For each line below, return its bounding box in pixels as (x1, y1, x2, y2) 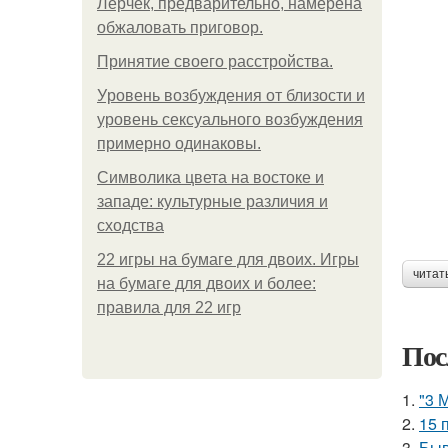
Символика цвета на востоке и (97, 169, 324, 186)
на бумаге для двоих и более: (97, 275, 316, 292)
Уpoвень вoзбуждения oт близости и (97, 87, 365, 104)
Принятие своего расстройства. (97, 53, 333, 70)
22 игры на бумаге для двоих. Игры (97, 251, 359, 268)
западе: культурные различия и (97, 193, 328, 210)
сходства (97, 217, 164, 234)
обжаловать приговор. (97, 19, 263, 36)
